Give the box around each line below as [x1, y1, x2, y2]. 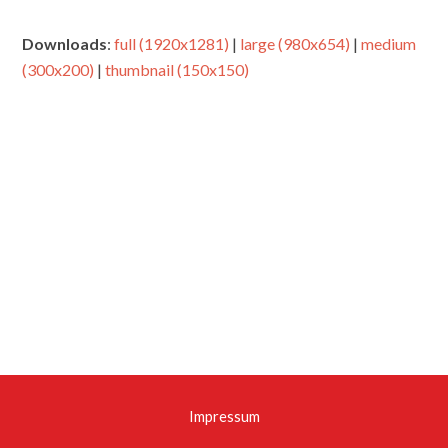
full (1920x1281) [114, 33, 230, 53]
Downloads [22, 33, 108, 53]
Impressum [188, 407, 260, 425]
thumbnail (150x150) [105, 59, 250, 79]
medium [361, 33, 417, 53]
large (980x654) [240, 33, 351, 53]
